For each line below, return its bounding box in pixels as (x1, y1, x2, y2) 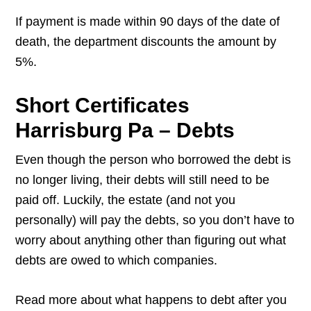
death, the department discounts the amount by (15, 35, 277, 49)
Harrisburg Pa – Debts (15, 119, 235, 142)
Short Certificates (15, 94, 190, 117)
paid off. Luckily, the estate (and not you (15, 193, 236, 208)
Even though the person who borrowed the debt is (15, 153, 292, 167)
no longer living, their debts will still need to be (15, 173, 270, 187)
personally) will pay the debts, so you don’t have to (15, 213, 295, 228)
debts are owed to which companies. (15, 253, 218, 268)
